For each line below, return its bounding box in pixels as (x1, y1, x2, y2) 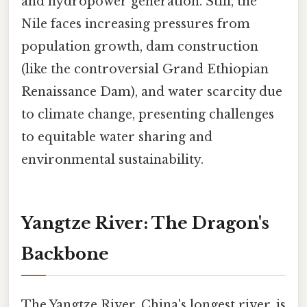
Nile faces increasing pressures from (21, 16, 250, 32)
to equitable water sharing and (21, 130, 212, 145)
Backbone (21, 243, 109, 264)
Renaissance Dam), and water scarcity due (21, 84, 282, 100)
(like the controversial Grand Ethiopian (21, 62, 269, 77)
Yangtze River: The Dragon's (21, 212, 269, 233)
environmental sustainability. (21, 152, 204, 168)
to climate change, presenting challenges (21, 107, 274, 123)
